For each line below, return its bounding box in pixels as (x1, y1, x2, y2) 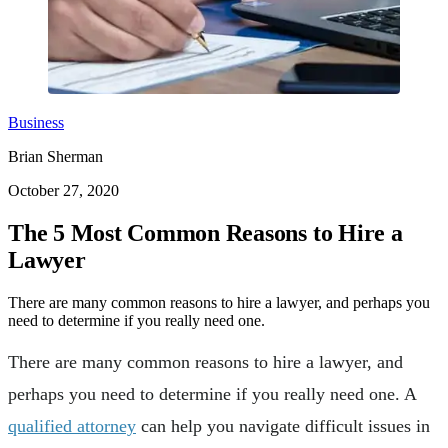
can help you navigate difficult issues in (136, 415, 430, 436)
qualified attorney (8, 415, 136, 436)
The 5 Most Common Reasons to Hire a (8, 219, 403, 246)
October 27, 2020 (8, 182, 119, 199)
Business (8, 114, 64, 131)
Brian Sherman (8, 148, 103, 165)
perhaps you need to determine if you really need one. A (8, 383, 416, 404)
